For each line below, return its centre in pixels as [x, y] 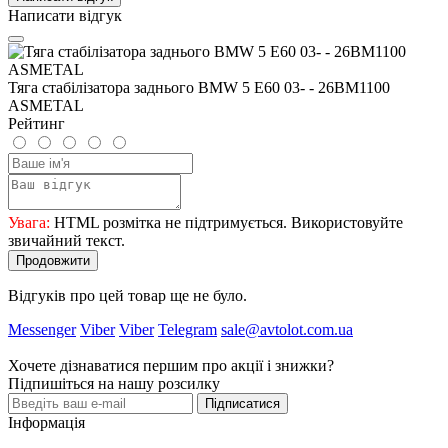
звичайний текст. [66, 240]
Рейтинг [36, 123]
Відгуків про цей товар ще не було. [127, 295]
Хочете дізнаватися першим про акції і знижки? [171, 365]
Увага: [29, 222]
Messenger [42, 329]
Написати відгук [65, 15]
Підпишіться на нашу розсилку [114, 383]
